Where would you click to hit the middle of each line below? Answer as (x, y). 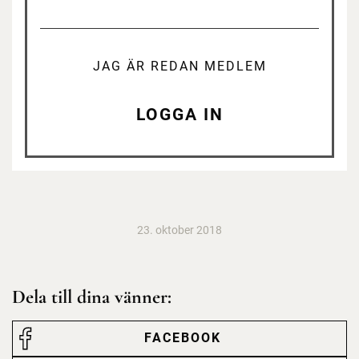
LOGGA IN (179, 115)
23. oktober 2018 (179, 230)
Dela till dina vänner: (92, 296)
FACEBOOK (183, 338)
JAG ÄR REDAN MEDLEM (179, 66)
